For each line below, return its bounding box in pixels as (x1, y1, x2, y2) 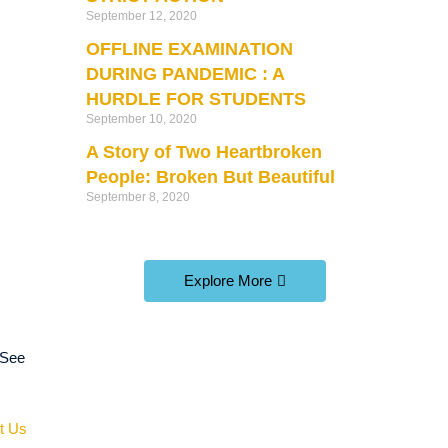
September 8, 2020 (85, 189, 190, 204)
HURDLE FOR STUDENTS (85, 88, 306, 109)
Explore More (184, 271, 272, 289)
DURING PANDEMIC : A (85, 63, 284, 84)
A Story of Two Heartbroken (85, 141, 322, 162)
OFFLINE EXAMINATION (85, 38, 293, 59)
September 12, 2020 (85, 8, 197, 23)
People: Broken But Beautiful (85, 166, 335, 187)
